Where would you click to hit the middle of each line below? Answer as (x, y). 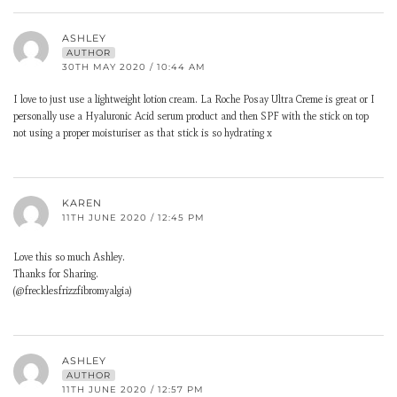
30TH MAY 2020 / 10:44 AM (134, 67)
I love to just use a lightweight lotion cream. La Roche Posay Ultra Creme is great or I (194, 99)
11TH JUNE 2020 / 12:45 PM (133, 218)
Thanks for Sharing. (56, 274)
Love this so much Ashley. (69, 257)
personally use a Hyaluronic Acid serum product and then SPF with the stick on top (191, 116)
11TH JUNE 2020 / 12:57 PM (133, 389)
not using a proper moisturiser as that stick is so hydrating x (143, 133)
